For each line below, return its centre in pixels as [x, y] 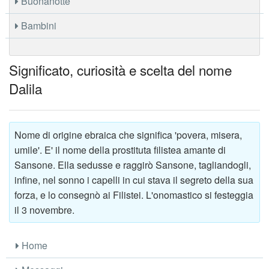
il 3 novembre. [44, 210]
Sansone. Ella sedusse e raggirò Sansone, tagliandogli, [133, 165]
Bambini [38, 25]
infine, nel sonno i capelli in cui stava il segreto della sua [134, 180]
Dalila [26, 88]
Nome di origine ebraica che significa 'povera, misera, [128, 134]
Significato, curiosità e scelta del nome [120, 69]
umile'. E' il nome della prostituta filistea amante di [120, 150]
